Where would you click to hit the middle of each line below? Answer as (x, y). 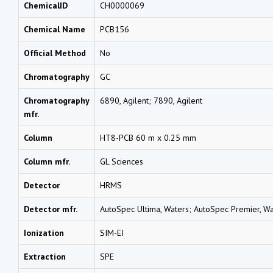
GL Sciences (122, 161)
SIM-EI (112, 232)
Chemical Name (55, 29)
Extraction (45, 256)
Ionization (44, 232)
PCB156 (115, 29)
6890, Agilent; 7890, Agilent (151, 100)
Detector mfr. (51, 209)
